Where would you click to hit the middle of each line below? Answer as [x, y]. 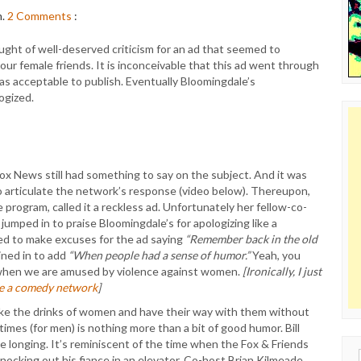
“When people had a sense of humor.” [159, 255]
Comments [44, 16]
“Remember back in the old [251, 239]
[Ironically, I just [282, 271]
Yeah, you [275, 255]
